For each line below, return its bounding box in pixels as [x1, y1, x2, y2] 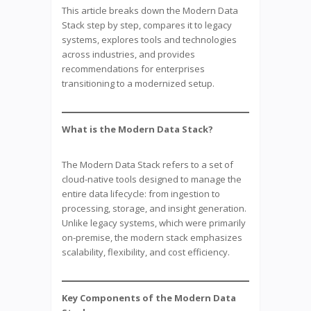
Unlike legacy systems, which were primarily [62, 216, 246, 229]
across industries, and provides [62, 47, 195, 60]
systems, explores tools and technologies [62, 33, 237, 46]
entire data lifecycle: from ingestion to [62, 187, 220, 200]
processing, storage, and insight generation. [62, 201, 246, 215]
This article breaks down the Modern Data [62, 3, 238, 17]
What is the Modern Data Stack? [62, 122, 213, 135]
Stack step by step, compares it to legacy [62, 18, 232, 31]
